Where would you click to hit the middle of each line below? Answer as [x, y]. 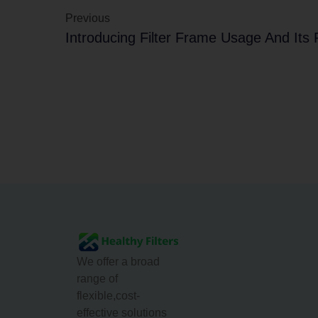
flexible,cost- [108, 296]
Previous [88, 18]
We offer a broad [118, 262]
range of [97, 279]
